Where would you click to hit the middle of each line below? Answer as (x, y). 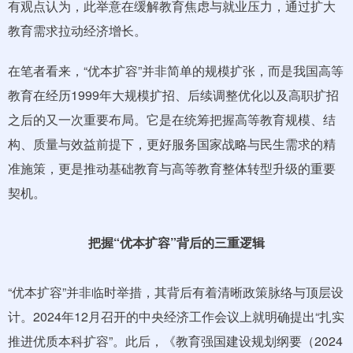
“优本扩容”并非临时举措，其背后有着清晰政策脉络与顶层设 (176, 292)
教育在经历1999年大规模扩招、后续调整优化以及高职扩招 (173, 95)
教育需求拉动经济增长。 (77, 30)
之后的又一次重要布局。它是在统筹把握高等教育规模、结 (172, 119)
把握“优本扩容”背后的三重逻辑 (176, 242)
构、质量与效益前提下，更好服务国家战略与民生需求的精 (172, 143)
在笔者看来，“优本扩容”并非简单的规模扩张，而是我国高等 (176, 70)
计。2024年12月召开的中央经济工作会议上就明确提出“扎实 (176, 316)
